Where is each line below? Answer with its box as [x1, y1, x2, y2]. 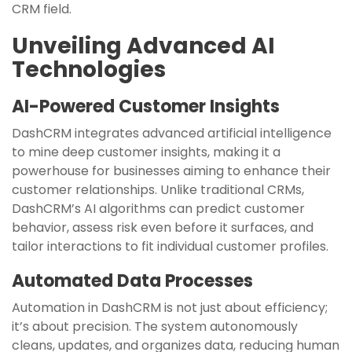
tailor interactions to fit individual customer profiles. [12, 236, 328, 255]
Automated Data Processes [12, 268, 253, 293]
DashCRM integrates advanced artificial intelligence [12, 123, 332, 142]
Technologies [12, 53, 166, 85]
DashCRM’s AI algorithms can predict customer [12, 199, 305, 218]
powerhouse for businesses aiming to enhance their [12, 161, 331, 180]
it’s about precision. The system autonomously [12, 317, 298, 335]
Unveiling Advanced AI [12, 30, 275, 61]
